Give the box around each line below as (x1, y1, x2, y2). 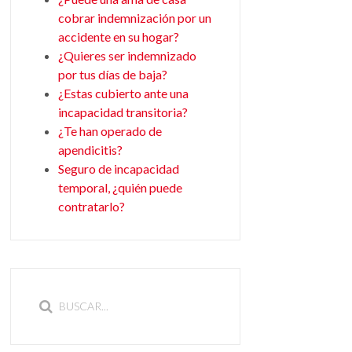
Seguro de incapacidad (57, 160, 179, 176)
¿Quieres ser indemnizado (57, 47, 196, 63)
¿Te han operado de (57, 123, 162, 138)
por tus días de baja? (57, 66, 167, 82)
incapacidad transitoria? (57, 104, 188, 119)
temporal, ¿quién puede (57, 179, 182, 195)
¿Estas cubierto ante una (57, 85, 189, 101)
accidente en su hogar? (57, 28, 179, 44)
